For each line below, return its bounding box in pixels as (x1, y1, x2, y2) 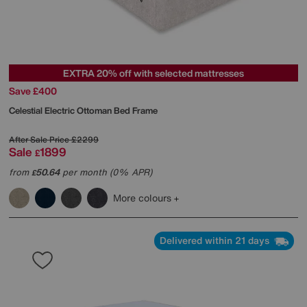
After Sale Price (9, 134, 69, 146)
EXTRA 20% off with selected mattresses (63, 66, 244, 81)
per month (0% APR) (60, 166, 152, 180)
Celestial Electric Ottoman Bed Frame (9, 104, 158, 118)
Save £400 (9, 84, 57, 99)
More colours (113, 191, 174, 206)
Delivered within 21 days (160, 233, 272, 248)
